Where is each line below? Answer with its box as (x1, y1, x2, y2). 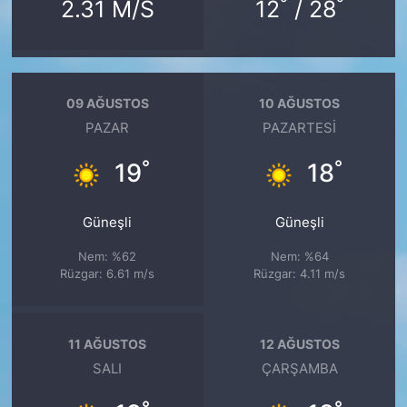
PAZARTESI (263, 120, 337, 137)
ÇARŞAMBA (261, 361, 338, 378)
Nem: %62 (78, 249, 137, 264)
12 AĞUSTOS (259, 335, 340, 352)
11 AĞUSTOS (68, 335, 147, 352)
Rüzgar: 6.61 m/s (60, 266, 155, 282)
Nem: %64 (270, 249, 329, 264)
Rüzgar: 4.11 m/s (253, 266, 346, 282)
